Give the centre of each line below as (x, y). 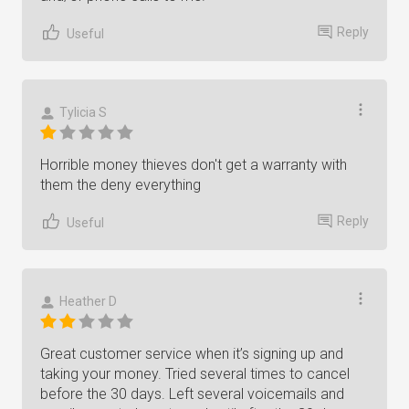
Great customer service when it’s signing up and (192, 354)
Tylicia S (83, 112)
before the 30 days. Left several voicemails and (192, 394)
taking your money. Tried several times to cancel (195, 374)
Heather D (88, 301)
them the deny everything (121, 185)
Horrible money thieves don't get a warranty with (194, 165)
